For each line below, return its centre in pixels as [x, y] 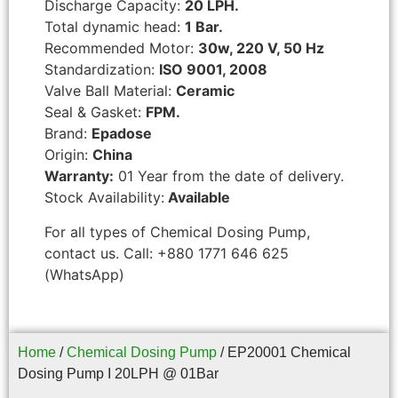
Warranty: [79, 176]
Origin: [68, 155]
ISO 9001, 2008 [213, 70]
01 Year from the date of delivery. [229, 176]
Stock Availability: [104, 198]
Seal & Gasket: [95, 112]
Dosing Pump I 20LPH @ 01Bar [118, 374]
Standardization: [102, 70]
